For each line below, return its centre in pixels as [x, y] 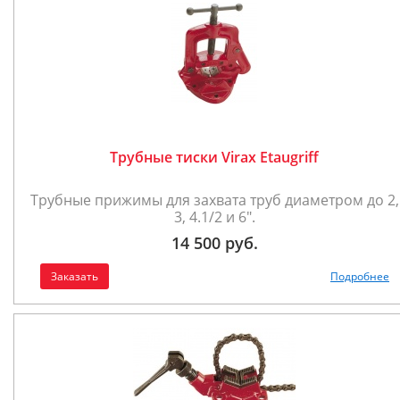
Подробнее [360, 276]
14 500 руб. [214, 243]
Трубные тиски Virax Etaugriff [214, 157]
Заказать [75, 276]
